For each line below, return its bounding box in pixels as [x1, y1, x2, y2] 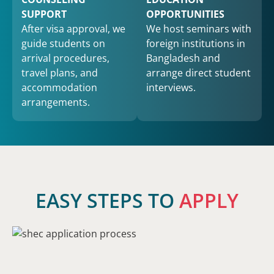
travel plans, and [21, 66, 98, 80]
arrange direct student [146, 66, 251, 80]
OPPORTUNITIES [146, 7, 224, 21]
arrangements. [21, 95, 90, 109]
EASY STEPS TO [35, 187, 179, 214]
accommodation [21, 81, 97, 95]
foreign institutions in [146, 37, 245, 51]
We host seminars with [146, 22, 251, 36]
